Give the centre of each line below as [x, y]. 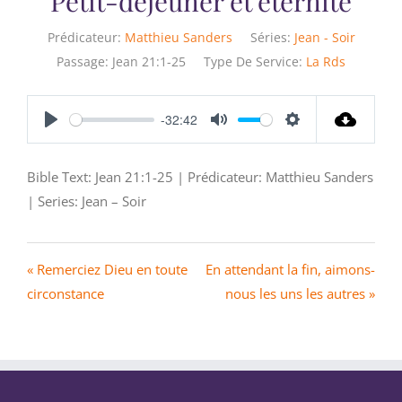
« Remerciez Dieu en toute [107, 270]
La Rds [326, 62]
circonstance [66, 294]
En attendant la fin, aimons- [290, 270]
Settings [316, 139]
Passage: [83, 62]
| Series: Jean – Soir [87, 201]
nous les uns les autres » [300, 294]
